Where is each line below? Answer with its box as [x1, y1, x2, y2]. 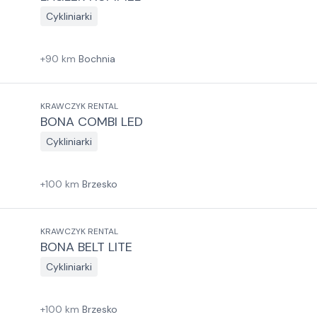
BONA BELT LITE [40, 238, 132, 255]
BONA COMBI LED [40, 113, 143, 130]
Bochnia [79, 52, 115, 65]
